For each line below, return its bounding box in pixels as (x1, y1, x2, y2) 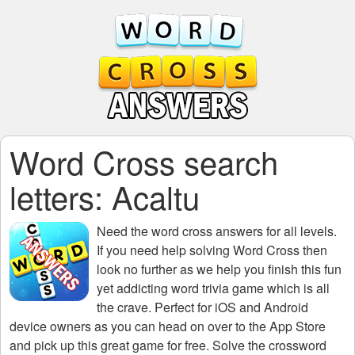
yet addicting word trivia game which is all (97, 279, 330, 297)
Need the (97, 222, 151, 240)
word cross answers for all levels (151, 222, 334, 240)
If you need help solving (97, 241, 233, 259)
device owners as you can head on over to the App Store (10, 317, 326, 335)
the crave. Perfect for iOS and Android (97, 298, 308, 316)
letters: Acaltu (10, 174, 200, 219)
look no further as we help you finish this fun (97, 260, 342, 278)
